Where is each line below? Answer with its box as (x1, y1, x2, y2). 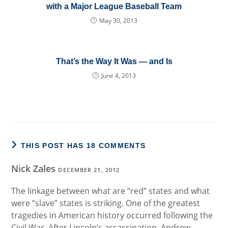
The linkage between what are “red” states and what (11, 185, 210, 196)
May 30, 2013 (99, 16, 137, 25)
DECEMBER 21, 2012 (58, 166, 120, 174)
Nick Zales (11, 162, 59, 175)
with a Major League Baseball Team (46, 2, 182, 11)
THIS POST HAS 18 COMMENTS (20, 141, 146, 150)
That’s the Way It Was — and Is (55, 57, 173, 66)
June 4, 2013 (101, 71, 136, 80)
